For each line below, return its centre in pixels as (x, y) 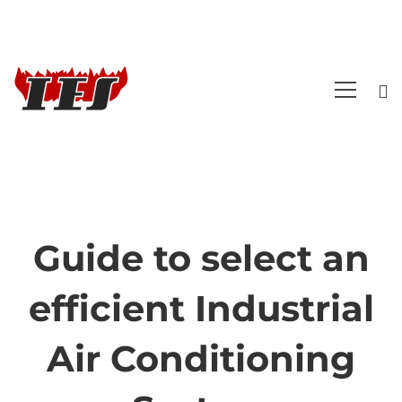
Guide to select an (201, 258)
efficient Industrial (201, 308)
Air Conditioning (201, 358)
